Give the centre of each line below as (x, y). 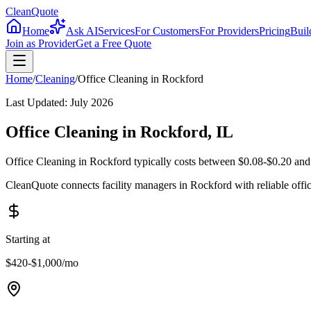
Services (116, 31)
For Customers (167, 31)
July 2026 (92, 102)
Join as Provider (41, 43)
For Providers (229, 31)
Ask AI (82, 31)
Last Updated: (38, 102)
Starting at (28, 239)
